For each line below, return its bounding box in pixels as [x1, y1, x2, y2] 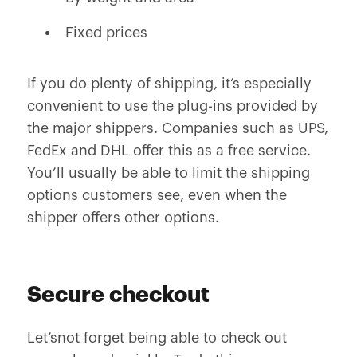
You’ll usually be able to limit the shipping [26, 166, 310, 180]
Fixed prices [65, 25, 147, 40]
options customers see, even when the [26, 188, 287, 202]
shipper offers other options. [26, 210, 219, 225]
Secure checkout [26, 284, 210, 306]
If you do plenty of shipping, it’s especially [26, 76, 312, 91]
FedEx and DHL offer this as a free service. [26, 143, 311, 158]
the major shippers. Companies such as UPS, [26, 121, 328, 135]
